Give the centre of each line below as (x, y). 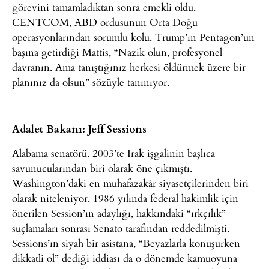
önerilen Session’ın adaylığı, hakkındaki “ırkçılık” (119, 213)
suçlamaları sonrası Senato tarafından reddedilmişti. (121, 228)
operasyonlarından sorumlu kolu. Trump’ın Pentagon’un (133, 37)
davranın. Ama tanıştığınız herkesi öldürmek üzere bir (129, 67)
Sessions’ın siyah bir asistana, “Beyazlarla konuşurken (126, 243)
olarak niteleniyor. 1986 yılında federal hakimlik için (125, 198)
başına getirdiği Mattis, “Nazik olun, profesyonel (117, 52)
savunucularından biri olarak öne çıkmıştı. (102, 168)
